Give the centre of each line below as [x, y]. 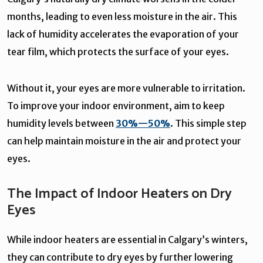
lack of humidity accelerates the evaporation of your [123, 34]
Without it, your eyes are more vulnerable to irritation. [126, 88]
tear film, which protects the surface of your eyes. [118, 51]
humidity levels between [61, 123]
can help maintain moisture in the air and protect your [124, 141]
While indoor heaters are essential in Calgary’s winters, [127, 239]
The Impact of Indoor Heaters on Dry [119, 194]
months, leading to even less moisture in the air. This [122, 16]
